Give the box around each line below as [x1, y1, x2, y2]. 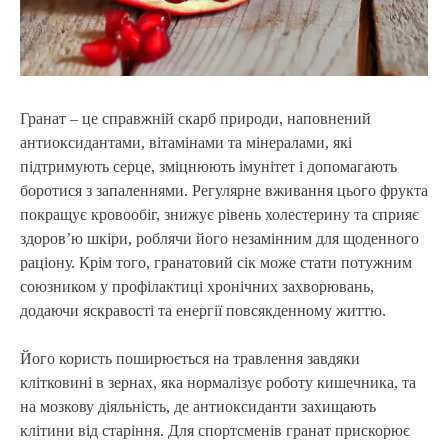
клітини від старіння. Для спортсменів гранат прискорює [20, 422, 410, 440]
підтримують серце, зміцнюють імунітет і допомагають [20, 158, 397, 176]
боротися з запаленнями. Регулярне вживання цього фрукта [20, 182, 428, 200]
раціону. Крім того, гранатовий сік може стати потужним [20, 254, 412, 272]
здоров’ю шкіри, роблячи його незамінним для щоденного [20, 230, 419, 248]
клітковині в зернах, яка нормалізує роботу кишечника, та [20, 374, 416, 392]
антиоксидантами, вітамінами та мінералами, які [20, 134, 352, 152]
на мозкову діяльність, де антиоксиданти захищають [20, 398, 376, 416]
